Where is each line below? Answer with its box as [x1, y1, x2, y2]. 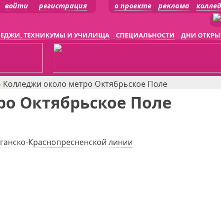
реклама [158, 1, 189, 10]
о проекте [114, 1, 151, 10]
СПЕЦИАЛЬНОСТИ [116, 31, 175, 39]
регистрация [39, 1, 87, 10]
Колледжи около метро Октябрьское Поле [3, 78, 167, 89]
